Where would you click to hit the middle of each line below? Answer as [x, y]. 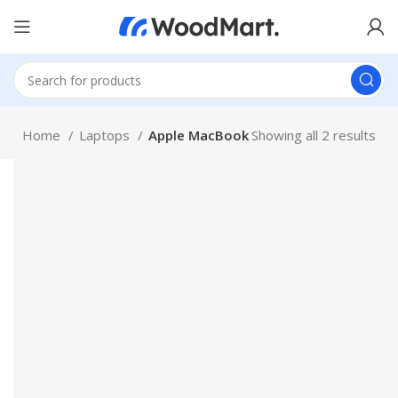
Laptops [106, 135]
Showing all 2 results [314, 135]
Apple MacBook [199, 135]
